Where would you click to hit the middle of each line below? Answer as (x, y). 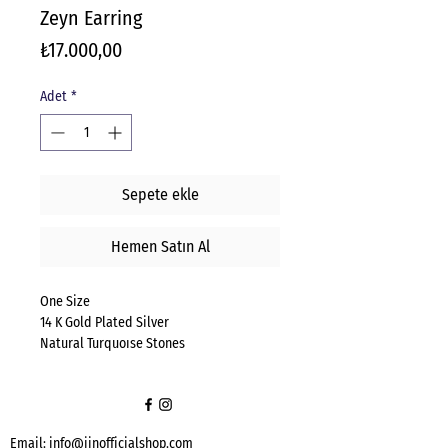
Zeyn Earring (91, 18)
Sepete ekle (160, 195)
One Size (66, 302)
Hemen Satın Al (160, 247)
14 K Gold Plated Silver (106, 323)
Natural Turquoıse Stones (114, 344)
